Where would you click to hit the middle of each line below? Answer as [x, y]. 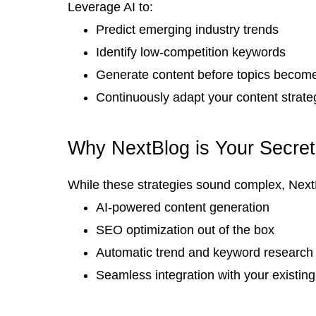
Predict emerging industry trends [187, 29]
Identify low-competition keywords [191, 52]
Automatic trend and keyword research [205, 252]
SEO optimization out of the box [185, 230]
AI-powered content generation [183, 207]
